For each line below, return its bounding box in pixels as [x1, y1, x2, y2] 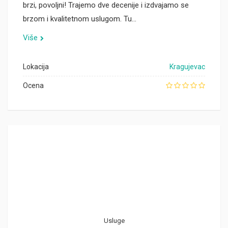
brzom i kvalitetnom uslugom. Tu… [23, 14, 136, 23]
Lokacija [23, 63, 49, 71]
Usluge [103, 217, 125, 224]
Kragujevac [169, 63, 205, 71]
